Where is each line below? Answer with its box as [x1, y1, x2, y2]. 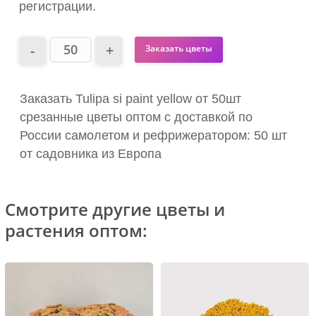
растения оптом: [5, 219, 147, 243]
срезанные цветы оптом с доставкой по [20, 110, 253, 125]
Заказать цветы [145, 42, 213, 54]
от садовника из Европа [20, 147, 162, 162]
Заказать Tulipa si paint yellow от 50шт [20, 92, 241, 107]
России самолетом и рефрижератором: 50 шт [20, 128, 287, 143]
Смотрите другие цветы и [5, 197, 225, 221]
